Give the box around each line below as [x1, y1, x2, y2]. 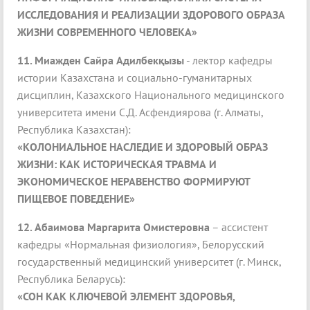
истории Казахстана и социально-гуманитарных [17, 71, 252, 85]
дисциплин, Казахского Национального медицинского [17, 88, 284, 102]
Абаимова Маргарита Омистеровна [35, 220, 210, 235]
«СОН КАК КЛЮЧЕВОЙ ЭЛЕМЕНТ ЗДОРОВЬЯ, [17, 289, 235, 304]
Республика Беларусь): [17, 272, 125, 286]
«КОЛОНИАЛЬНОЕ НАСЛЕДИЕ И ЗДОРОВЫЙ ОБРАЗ [17, 140, 268, 154]
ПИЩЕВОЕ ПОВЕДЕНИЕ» [17, 192, 135, 206]
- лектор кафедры [184, 53, 273, 68]
